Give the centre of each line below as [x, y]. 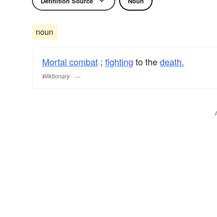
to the [147, 62]
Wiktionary [56, 76]
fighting [119, 62]
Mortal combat [70, 62]
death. [172, 62]
